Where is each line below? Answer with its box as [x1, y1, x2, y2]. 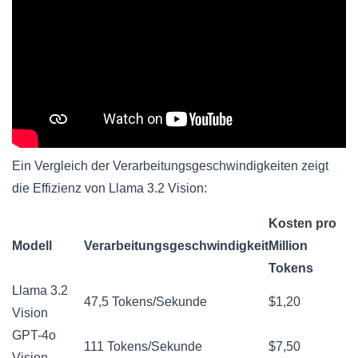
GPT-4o [12, 328, 56, 343]
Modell [12, 239, 52, 253]
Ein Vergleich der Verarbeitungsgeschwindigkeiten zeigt [12, 159, 328, 173]
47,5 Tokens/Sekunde [84, 295, 207, 309]
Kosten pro [268, 217, 336, 231]
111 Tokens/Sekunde [84, 340, 202, 354]
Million [268, 239, 308, 253]
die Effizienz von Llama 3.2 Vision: [12, 181, 207, 196]
